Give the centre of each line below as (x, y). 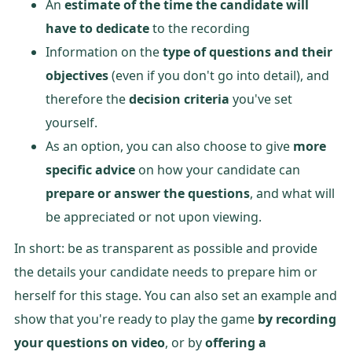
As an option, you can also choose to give (169, 146)
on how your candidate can (218, 169)
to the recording (200, 28)
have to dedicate (97, 28)
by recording (297, 319)
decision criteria (179, 99)
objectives (77, 75)
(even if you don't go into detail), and (219, 75)
